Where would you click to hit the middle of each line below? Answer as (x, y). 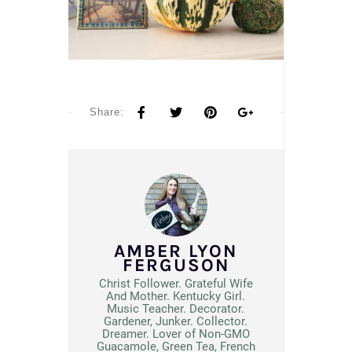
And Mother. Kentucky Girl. (176, 297)
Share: (106, 112)
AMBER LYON (176, 251)
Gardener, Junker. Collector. (176, 322)
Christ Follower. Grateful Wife (176, 284)
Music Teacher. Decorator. (176, 309)
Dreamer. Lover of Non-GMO (176, 334)
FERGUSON (176, 266)
